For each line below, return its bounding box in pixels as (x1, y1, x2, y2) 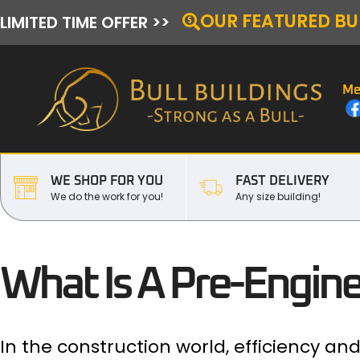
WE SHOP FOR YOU (50, 174, 163, 187)
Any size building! (235, 189, 321, 203)
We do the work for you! (50, 189, 163, 203)
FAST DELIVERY (235, 174, 330, 187)
